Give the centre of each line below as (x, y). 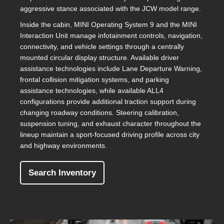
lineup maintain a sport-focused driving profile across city (110, 134)
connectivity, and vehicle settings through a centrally (102, 46)
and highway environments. (63, 145)
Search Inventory (62, 172)
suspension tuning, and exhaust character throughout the (110, 123)
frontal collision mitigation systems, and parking (94, 79)
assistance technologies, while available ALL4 (92, 90)
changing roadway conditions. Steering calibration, (99, 112)
